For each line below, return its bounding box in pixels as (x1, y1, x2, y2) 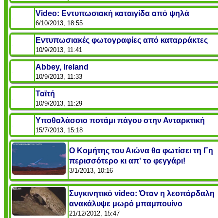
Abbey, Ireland (36, 63, 89, 72)
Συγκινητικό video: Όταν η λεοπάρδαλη (69, 189, 215, 198)
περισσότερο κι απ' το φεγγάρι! (69, 157, 185, 165)
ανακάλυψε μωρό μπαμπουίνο (69, 200, 182, 208)
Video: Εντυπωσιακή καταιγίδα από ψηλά (36, 9, 189, 18)
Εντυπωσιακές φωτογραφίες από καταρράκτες (36, 36, 208, 45)
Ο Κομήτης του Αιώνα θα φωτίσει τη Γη (69, 146, 213, 155)
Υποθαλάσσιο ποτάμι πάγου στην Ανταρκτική (36, 116, 205, 125)
